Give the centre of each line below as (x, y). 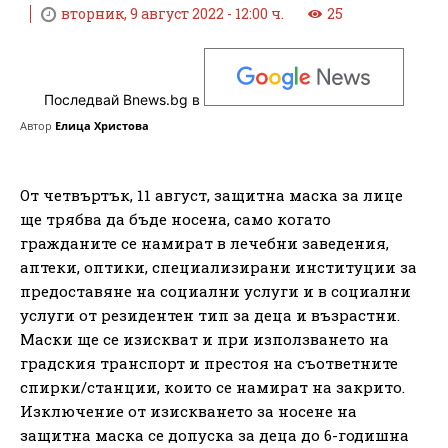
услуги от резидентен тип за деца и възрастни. (210, 314)
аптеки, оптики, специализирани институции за (218, 266)
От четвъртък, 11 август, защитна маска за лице (211, 194)
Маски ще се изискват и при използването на (204, 338)
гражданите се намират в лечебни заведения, (204, 242)
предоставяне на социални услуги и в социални (215, 290)
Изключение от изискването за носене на (188, 410)
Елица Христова (102, 125)
